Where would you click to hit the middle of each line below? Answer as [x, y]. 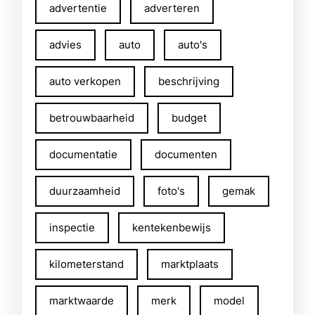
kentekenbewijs [172, 227]
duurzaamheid [85, 191]
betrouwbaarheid [92, 118]
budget [189, 118]
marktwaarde [82, 301]
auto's [193, 45]
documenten [186, 154]
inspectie [72, 227]
